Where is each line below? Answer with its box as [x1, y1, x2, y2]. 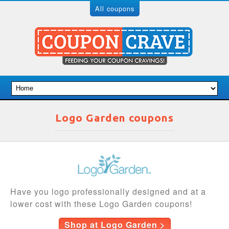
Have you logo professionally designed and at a [10, 186, 206, 197]
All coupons [95, 4, 134, 13]
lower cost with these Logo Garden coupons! [10, 198, 192, 210]
